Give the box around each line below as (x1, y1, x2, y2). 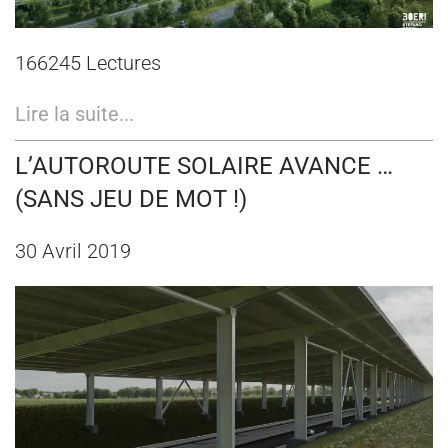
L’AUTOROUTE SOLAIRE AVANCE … (15, 151, 393, 180)
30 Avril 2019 (15, 238, 131, 263)
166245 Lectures (15, 50, 161, 75)
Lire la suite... (15, 101, 134, 126)
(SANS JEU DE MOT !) (15, 184, 247, 213)
